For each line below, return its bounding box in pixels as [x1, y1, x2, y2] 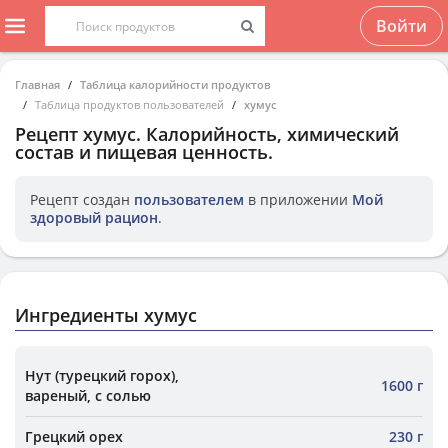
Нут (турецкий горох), [25, 366, 179, 385]
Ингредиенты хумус [15, 303, 197, 327]
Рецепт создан [30, 190, 134, 209]
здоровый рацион [30, 208, 158, 227]
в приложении [244, 190, 352, 209]
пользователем [134, 190, 244, 209]
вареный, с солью [25, 386, 151, 405]
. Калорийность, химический [136, 122, 399, 146]
